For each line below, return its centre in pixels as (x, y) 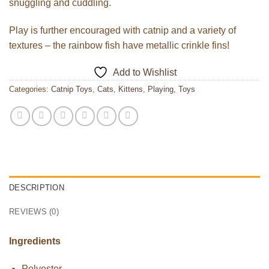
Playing (161, 89)
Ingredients (35, 241)
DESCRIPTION (37, 188)
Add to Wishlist (144, 73)
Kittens (131, 89)
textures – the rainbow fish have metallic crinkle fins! (119, 45)
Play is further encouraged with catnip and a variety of (122, 30)
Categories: (30, 89)
